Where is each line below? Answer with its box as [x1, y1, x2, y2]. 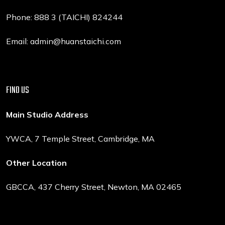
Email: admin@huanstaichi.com [6, 36, 121, 46]
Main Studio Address [6, 109, 88, 120]
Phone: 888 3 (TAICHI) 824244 [6, 12, 123, 22]
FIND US [6, 83, 29, 98]
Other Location [6, 157, 69, 168]
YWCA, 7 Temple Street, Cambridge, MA [6, 133, 155, 144]
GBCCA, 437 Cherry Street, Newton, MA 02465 [6, 181, 181, 192]
